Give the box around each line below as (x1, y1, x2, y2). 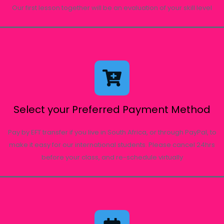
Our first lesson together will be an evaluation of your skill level (12, 3, 212, 12)
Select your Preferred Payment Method (13, 102, 210, 116)
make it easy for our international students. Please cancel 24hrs (9, 140, 215, 149)
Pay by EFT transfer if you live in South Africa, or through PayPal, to (7, 127, 216, 137)
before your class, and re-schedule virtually (41, 152, 183, 162)
